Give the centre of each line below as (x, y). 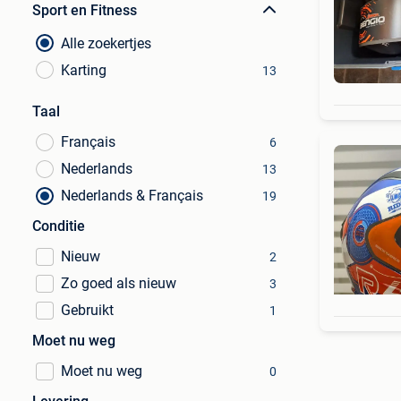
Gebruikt (87, 310)
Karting (84, 70)
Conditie (59, 226)
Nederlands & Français (132, 196)
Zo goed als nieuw (119, 283)
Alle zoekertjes (106, 43)
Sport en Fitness (85, 10)
